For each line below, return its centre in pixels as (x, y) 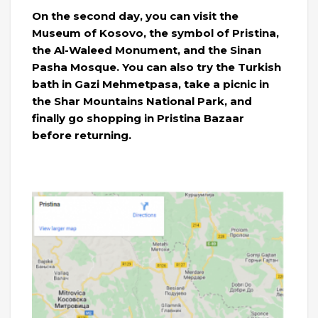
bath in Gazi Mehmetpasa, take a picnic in (150, 84)
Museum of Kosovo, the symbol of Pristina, (155, 33)
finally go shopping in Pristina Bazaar (138, 118)
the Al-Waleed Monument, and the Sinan (147, 50)
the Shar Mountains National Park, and (142, 101)
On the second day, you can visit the (135, 16)
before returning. (82, 135)
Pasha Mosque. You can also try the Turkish (157, 67)
